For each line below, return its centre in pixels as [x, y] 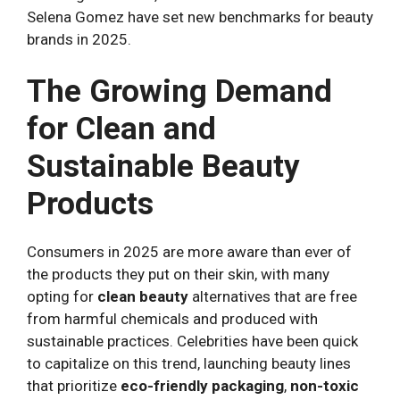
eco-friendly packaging [202, 386]
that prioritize [74, 386]
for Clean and [121, 129]
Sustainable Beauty [163, 167]
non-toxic [325, 386]
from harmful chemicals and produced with [172, 319]
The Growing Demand [179, 92]
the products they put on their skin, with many [178, 275]
